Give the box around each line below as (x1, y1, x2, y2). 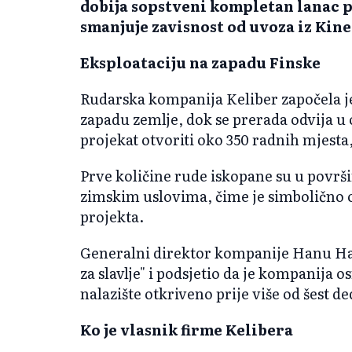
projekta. (80, 205, 144, 227)
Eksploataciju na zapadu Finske (80, 51, 321, 73)
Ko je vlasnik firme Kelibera (80, 318, 293, 340)
